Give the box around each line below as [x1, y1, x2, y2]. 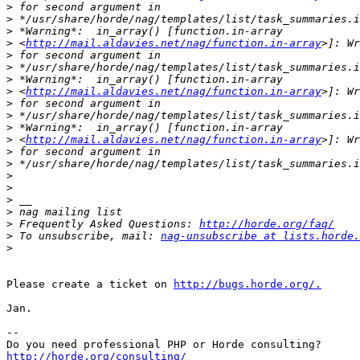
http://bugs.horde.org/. [174, 278, 321, 291]
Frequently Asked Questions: [13, 218, 199, 231]
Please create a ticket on [6, 278, 174, 291]
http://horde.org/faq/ [199, 218, 334, 231]
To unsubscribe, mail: [13, 230, 161, 243]
